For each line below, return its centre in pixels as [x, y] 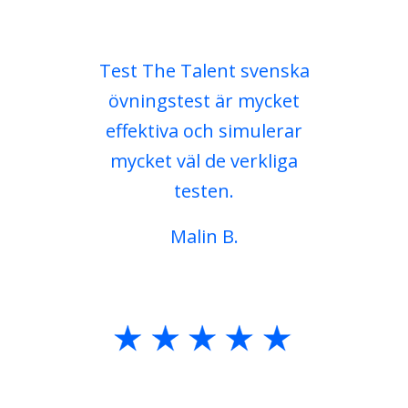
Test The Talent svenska [204, 67]
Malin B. [204, 233]
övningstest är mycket [204, 97]
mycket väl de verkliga [204, 157]
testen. [204, 187]
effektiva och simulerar [204, 127]
